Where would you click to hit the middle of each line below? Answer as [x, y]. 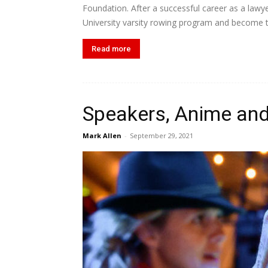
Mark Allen [102, 135]
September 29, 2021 [162, 135]
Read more [111, 49]
